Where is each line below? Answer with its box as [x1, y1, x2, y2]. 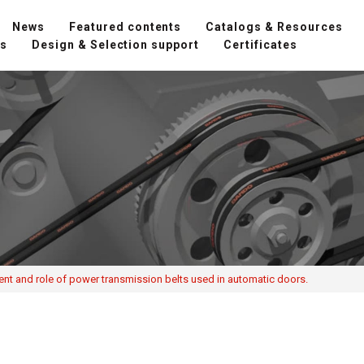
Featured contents [68, 19, 182, 33]
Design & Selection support [31, 37, 200, 51]
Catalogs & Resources [206, 19, 344, 33]
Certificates [223, 37, 298, 51]
